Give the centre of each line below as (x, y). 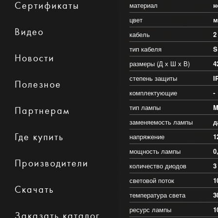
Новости (35, 58)
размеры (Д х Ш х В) (160, 64)
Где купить (39, 137)
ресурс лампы (150, 210)
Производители (52, 163)
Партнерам (42, 111)
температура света (157, 195)
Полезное (38, 84)
